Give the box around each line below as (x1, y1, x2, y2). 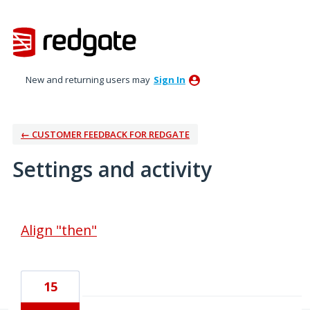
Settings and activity (12, 154, 212, 183)
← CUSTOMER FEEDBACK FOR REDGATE (21, 127, 190, 140)
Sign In (154, 73, 185, 86)
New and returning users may (26, 73, 152, 86)
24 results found (8, 205, 93, 221)
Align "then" (21, 220, 97, 239)
